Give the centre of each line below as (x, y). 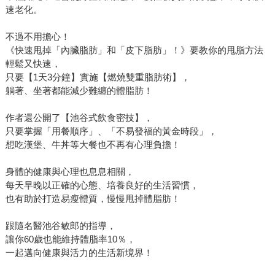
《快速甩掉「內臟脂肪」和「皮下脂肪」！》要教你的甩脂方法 (134, 50)
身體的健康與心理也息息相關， (70, 172)
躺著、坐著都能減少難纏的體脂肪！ (79, 91)
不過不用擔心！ (37, 37)
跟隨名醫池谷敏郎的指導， (60, 226)
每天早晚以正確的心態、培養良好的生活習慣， (102, 185)
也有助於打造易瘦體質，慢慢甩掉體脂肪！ (93, 199)
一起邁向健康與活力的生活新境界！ (79, 253)
